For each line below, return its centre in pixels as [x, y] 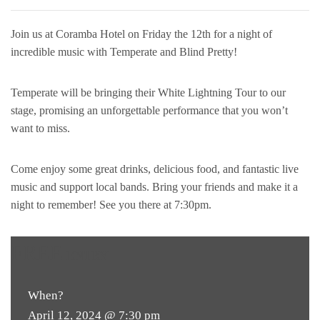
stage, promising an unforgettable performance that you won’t [149, 110]
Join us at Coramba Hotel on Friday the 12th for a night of [141, 34]
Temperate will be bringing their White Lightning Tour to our [148, 92]
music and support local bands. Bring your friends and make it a [154, 187]
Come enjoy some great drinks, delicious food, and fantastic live [155, 169]
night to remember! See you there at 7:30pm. [111, 205]
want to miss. [40, 128]
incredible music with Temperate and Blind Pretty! [124, 52]
